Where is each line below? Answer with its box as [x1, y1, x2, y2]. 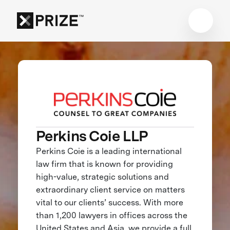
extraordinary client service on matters [35, 184, 185, 195]
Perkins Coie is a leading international [35, 146, 182, 156]
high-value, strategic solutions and [35, 171, 169, 182]
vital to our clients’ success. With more [35, 197, 183, 207]
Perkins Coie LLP [35, 127, 148, 145]
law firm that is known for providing [35, 159, 173, 169]
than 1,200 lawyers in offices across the [35, 210, 187, 220]
